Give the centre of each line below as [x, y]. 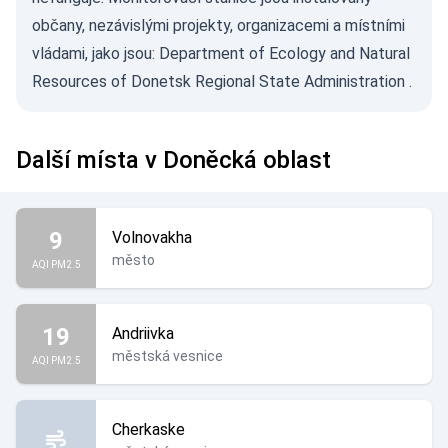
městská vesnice [167, 356]
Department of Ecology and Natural [284, 53]
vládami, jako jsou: [95, 53]
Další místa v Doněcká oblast [173, 160]
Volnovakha [152, 237]
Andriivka [143, 333]
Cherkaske [148, 429]
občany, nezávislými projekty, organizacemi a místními [218, 25]
